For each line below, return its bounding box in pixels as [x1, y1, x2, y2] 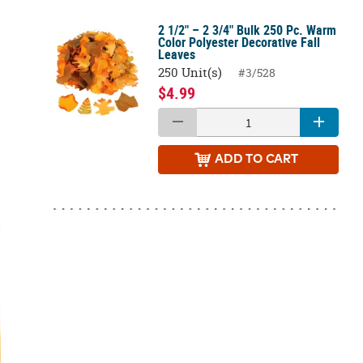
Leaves [158, 45, 196, 63]
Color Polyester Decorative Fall [158, 32, 321, 51]
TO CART [265, 152, 298, 165]
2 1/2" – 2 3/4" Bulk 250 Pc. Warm [158, 20, 337, 39]
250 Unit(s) [158, 64, 223, 82]
